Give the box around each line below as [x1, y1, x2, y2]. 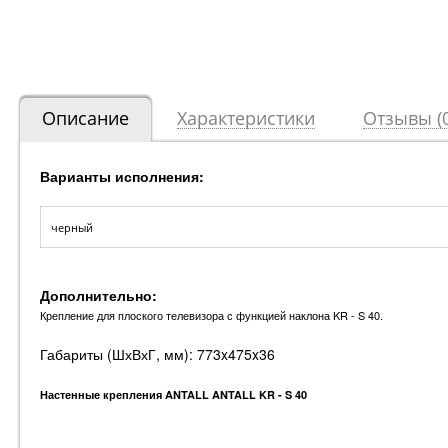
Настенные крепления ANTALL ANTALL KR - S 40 [40, 387, 307, 403]
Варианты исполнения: [40, 166, 204, 187]
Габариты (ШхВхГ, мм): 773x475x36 [40, 344, 275, 365]
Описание [42, 106, 129, 131]
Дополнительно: [40, 285, 157, 306]
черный [51, 220, 93, 236]
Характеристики [177, 106, 315, 131]
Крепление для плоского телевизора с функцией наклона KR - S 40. [40, 307, 383, 324]
